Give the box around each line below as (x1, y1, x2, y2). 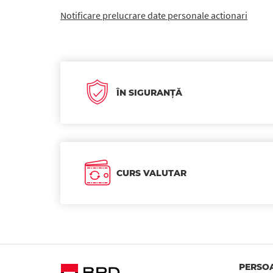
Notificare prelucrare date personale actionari (60, 9, 247, 21)
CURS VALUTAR (116, 168, 186, 179)
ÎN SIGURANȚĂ (116, 87, 182, 98)
